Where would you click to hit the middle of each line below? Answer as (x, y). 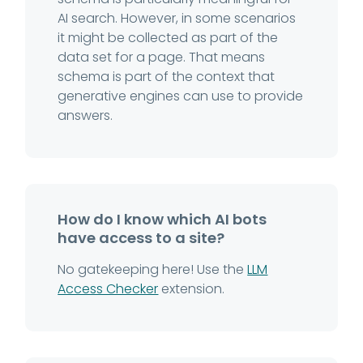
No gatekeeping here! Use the (153, 269)
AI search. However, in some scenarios (177, 18)
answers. (85, 115)
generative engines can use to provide (181, 96)
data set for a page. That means (162, 57)
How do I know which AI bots (162, 219)
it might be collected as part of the (168, 37)
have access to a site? (141, 237)
